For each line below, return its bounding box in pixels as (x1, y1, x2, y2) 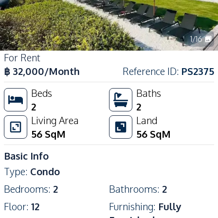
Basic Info (4, 149, 49, 162)
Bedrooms (4, 182, 48, 195)
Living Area (31, 113, 79, 127)
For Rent (4, 51, 40, 64)
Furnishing (109, 200, 153, 213)
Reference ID (123, 64, 177, 77)
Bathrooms (109, 182, 157, 195)
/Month (44, 64, 80, 77)
